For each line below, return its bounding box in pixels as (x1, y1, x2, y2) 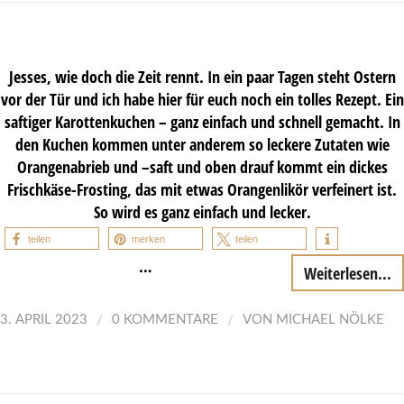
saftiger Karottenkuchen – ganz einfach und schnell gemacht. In (4, 109, 400, 133)
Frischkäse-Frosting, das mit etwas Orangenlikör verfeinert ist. (7, 177, 397, 200)
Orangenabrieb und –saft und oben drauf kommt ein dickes (16, 154, 388, 178)
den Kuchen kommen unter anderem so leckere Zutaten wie (14, 132, 390, 155)
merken (132, 233, 165, 244)
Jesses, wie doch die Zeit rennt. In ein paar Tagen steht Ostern (8, 64, 396, 87)
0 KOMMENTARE (112, 312, 218, 326)
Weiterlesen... (304, 261, 391, 284)
